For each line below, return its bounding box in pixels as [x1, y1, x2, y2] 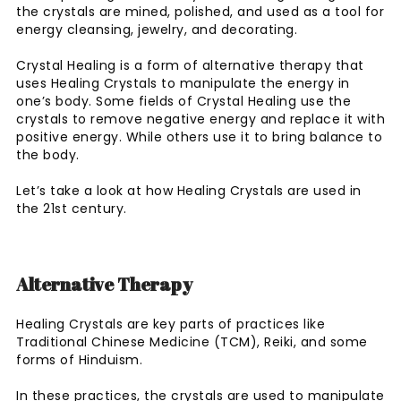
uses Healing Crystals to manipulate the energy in [16, 73, 350, 92]
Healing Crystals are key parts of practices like [16, 314, 325, 333]
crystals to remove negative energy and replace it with [16, 109, 385, 128]
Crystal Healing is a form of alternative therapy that [16, 55, 364, 74]
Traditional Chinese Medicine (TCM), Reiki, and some [16, 332, 368, 351]
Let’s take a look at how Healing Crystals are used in [16, 181, 362, 200]
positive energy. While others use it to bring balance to [16, 127, 382, 146]
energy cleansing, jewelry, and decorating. [16, 20, 302, 38]
